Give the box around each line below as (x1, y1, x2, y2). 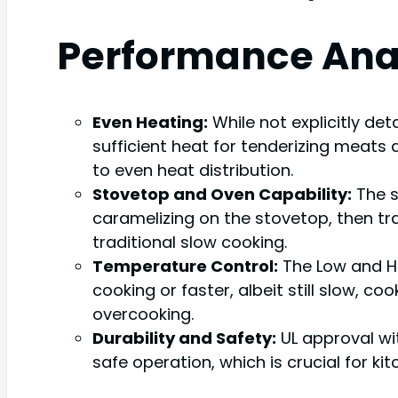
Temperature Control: (92, 255, 278, 278)
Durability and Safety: (92, 327, 276, 350)
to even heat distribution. (92, 159, 293, 182)
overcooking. (92, 303, 194, 326)
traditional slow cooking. (92, 231, 287, 254)
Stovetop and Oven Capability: (92, 183, 352, 206)
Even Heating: (92, 111, 208, 134)
